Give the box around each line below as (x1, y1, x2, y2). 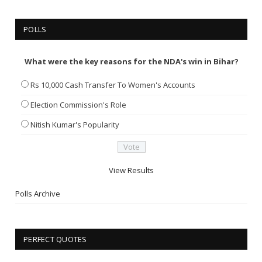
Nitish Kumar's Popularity (30, 119, 119, 130)
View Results (109, 164, 154, 175)
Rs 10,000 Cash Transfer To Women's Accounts (30, 79, 195, 90)
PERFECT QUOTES (23, 233, 87, 244)
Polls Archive (15, 188, 60, 199)
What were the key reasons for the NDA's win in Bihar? (24, 56, 239, 67)
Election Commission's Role (30, 99, 126, 110)
